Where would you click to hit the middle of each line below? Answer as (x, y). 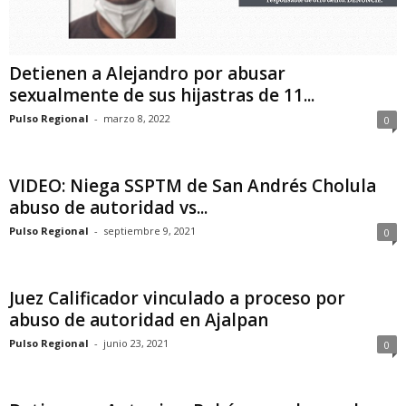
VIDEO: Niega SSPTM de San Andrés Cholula (193, 185)
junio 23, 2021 (136, 343)
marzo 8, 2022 (137, 118)
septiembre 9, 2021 (150, 230)
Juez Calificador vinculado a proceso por (177, 298)
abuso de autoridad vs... (108, 207)
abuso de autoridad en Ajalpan (139, 319)
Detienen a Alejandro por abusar (147, 73)
